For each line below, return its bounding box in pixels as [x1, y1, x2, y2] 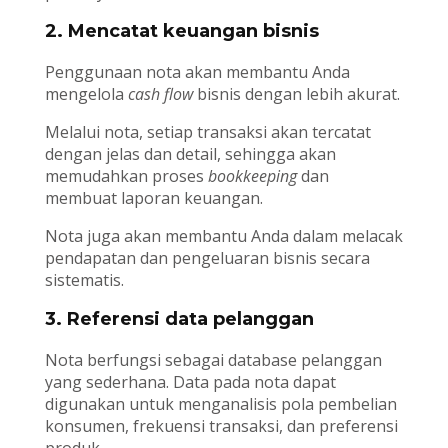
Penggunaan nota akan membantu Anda [44, 61, 350, 84]
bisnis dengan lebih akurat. [192, 83, 400, 106]
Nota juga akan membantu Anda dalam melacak [44, 225, 403, 248]
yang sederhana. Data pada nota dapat [44, 371, 336, 394]
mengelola [44, 83, 128, 106]
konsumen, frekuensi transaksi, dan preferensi [44, 415, 398, 438]
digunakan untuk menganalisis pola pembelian [44, 393, 397, 416]
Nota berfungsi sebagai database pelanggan [44, 349, 382, 372]
